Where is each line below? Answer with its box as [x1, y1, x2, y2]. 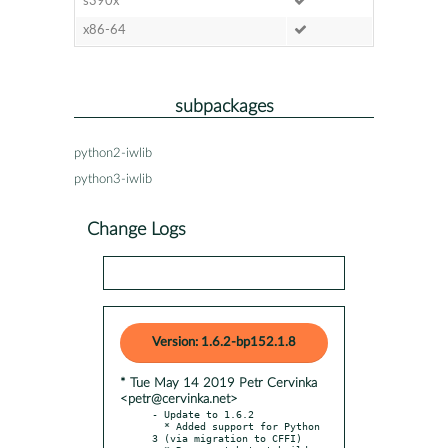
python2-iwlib [74, 146, 152, 160]
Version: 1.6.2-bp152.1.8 [152, 335, 296, 349]
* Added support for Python [152, 419, 164, 432]
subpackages [174, 97, 274, 115]
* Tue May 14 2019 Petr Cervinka [120, 376, 317, 390]
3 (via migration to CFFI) [152, 431, 302, 444]
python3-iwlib [74, 172, 152, 186]
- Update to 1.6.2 [152, 407, 254, 420]
